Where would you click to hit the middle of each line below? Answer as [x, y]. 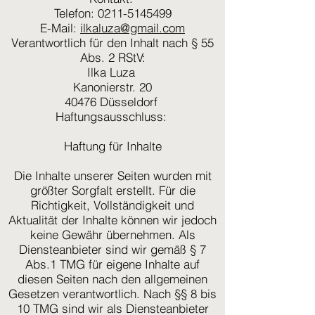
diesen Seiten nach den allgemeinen [112, 279]
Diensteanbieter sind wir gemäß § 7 [112, 249]
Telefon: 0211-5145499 [112, 13]
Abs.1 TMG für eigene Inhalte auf [112, 264]
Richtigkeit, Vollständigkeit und [112, 205]
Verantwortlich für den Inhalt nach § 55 [112, 43]
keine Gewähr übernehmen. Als [112, 234]
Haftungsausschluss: [112, 116]
